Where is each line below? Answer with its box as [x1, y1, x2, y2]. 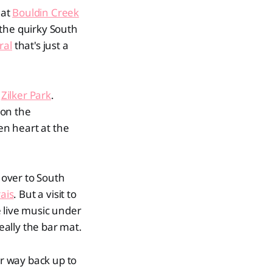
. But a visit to [13, 187, 76, 201]
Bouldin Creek [12, 5, 80, 19]
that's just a [12, 38, 69, 52]
